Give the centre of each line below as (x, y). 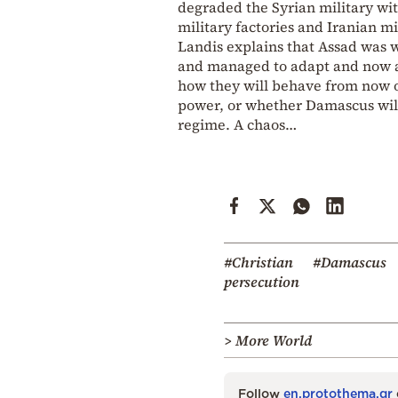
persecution (262, 281)
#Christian (259, 262)
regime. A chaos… (237, 124)
